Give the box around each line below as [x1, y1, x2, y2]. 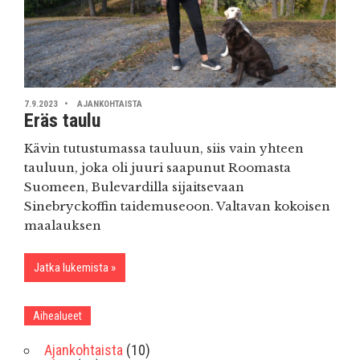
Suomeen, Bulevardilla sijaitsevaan [24, 178, 244, 194]
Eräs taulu [24, 109, 100, 133]
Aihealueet [33, 309, 83, 323]
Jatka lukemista [34, 260, 108, 276]
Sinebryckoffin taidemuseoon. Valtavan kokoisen [24, 198, 330, 214]
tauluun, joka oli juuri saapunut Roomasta [24, 159, 291, 175]
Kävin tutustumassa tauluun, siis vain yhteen [24, 140, 304, 156]
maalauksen [24, 217, 101, 233]
